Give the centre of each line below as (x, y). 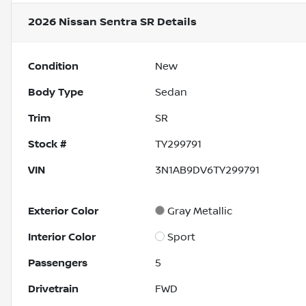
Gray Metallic (200, 211)
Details (176, 23)
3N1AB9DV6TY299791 (208, 170)
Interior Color (62, 237)
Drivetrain (53, 289)
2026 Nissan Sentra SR (91, 23)
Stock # (47, 144)
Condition (53, 67)
